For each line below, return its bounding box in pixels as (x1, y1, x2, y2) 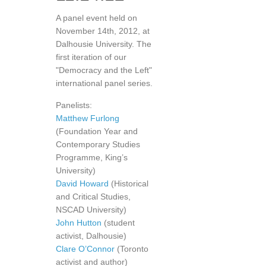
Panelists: (56, 100, 92, 110)
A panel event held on (56, 13, 137, 23)
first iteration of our (56, 52, 126, 62)
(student (102, 218, 135, 227)
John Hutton (56, 218, 102, 227)
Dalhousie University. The (56, 39, 151, 49)
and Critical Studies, (56, 192, 131, 201)
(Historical (109, 179, 148, 188)
